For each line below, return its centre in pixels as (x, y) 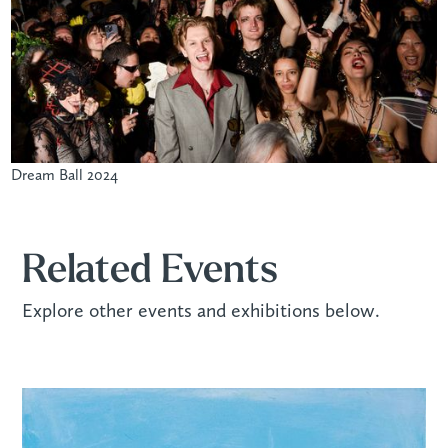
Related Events (150, 272)
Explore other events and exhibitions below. (201, 311)
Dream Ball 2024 (65, 175)
